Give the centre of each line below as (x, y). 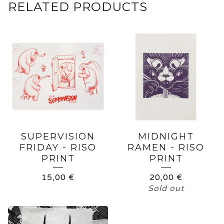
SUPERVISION (58, 136)
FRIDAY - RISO (58, 147)
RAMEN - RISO (166, 147)
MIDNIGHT (166, 136)
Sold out (166, 188)
